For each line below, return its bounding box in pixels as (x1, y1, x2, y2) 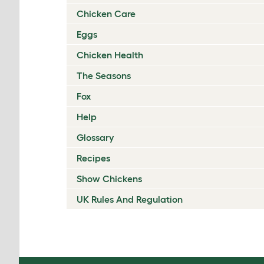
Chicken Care (77, 8, 136, 19)
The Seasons (77, 70, 131, 81)
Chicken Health (77, 49, 143, 60)
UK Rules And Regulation (77, 194, 183, 204)
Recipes (77, 153, 110, 163)
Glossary (77, 132, 114, 143)
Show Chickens (77, 173, 142, 184)
